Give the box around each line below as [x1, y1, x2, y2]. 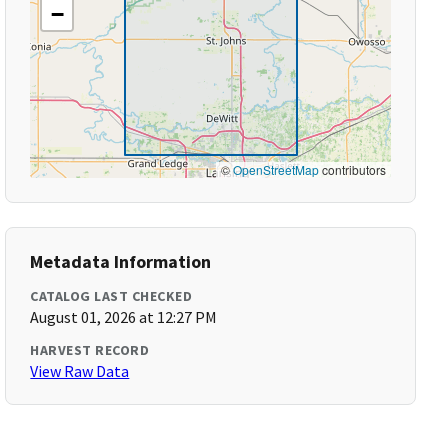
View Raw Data [30, 361, 130, 381]
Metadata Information [30, 250, 212, 273]
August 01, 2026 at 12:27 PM [30, 307, 218, 327]
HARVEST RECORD [30, 341, 150, 359]
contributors [318, 161, 386, 178]
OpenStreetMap [232, 161, 319, 178]
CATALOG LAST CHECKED [30, 287, 193, 305]
